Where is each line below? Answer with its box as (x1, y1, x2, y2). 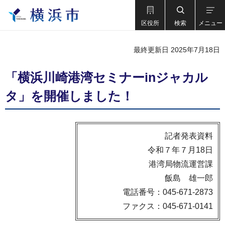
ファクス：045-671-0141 (123, 202, 213, 210)
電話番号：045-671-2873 (123, 188, 213, 196)
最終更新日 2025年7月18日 (134, 46, 220, 54)
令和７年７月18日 (148, 146, 213, 154)
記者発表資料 (165, 132, 213, 140)
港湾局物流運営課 (149, 160, 213, 168)
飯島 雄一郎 (165, 174, 213, 182)
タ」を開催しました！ (5, 89, 134, 103)
